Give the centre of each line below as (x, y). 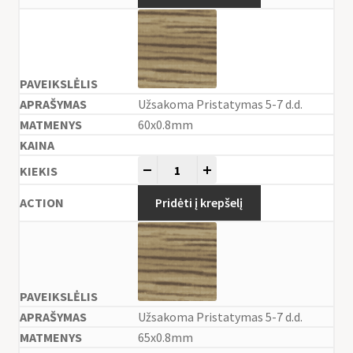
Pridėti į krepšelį (199, 203)
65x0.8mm (165, 338)
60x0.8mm (165, 125)
